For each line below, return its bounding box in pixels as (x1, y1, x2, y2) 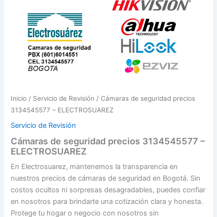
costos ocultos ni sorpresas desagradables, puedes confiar (11, 185, 206, 194)
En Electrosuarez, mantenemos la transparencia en (11, 162, 178, 171)
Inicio (11, 94, 27, 102)
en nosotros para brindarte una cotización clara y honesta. (11, 197, 203, 206)
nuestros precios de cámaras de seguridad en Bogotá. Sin (11, 173, 201, 183)
